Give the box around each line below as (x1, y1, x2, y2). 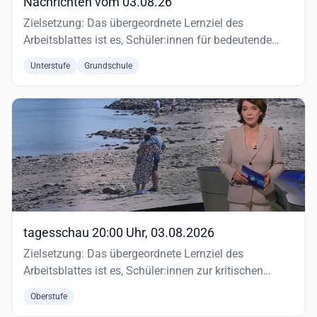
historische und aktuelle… (23, 50, 149, 64)
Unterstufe (30, 61, 70, 71)
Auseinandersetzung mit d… (23, 281, 161, 294)
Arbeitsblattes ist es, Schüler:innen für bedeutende (23, 33, 272, 47)
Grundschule (84, 61, 132, 71)
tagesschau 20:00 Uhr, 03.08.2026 (23, 225, 214, 240)
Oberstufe (30, 292, 67, 301)
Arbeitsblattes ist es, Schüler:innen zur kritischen (23, 264, 263, 277)
